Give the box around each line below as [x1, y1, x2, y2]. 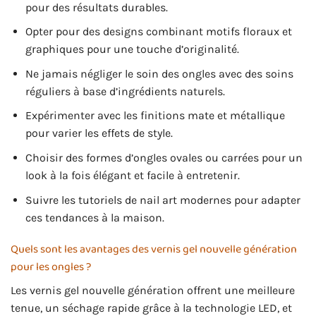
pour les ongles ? [11, 258, 91, 276]
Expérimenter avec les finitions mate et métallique [25, 109, 285, 123]
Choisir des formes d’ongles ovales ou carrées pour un [25, 150, 303, 164]
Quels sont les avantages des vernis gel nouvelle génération [11, 241, 297, 259]
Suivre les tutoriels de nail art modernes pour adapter [25, 193, 300, 207]
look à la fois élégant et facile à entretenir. [25, 168, 240, 182]
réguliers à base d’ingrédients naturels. [25, 84, 225, 98]
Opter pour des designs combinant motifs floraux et [25, 25, 292, 39]
